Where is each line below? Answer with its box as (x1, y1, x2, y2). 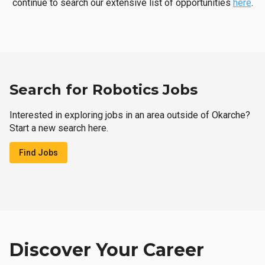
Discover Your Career (9, 239, 204, 261)
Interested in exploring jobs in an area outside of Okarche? (9, 109, 250, 121)
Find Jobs (19, 148, 58, 157)
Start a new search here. (9, 122, 108, 134)
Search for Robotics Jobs (9, 81, 198, 98)
